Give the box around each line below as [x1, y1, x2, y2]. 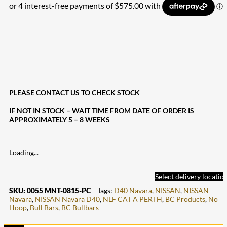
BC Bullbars [61, 203, 99, 212]
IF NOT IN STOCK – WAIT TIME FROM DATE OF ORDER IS [9, 106, 194, 115]
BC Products [165, 194, 205, 203]
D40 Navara [114, 185, 152, 195]
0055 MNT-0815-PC [27, 185, 91, 195]
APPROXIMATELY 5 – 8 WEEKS [9, 115, 110, 124]
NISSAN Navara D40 [35, 194, 100, 203]
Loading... [9, 147, 39, 157]
